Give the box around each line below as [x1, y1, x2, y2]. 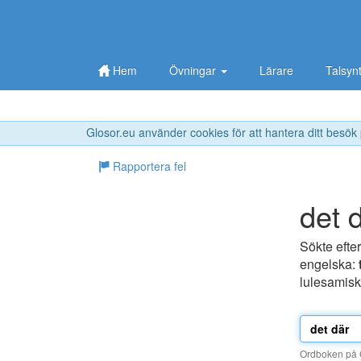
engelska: [300, 255, 359, 274]
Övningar [169, 62, 219, 78]
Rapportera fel [110, 158, 186, 175]
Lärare [259, 62, 293, 78]
